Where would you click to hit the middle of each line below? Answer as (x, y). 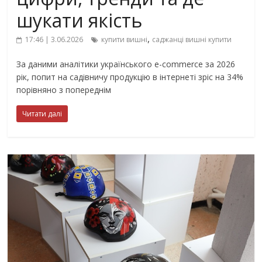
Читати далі (42, 114)
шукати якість (80, 20)
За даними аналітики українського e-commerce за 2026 (126, 64)
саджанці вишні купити (192, 39)
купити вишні (125, 39)
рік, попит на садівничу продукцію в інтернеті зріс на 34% (130, 77)
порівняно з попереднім (64, 90)
